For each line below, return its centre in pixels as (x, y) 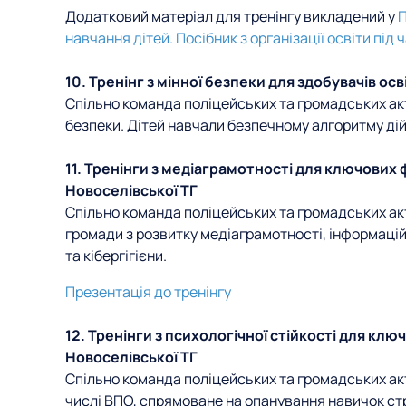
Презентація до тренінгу (148, 292)
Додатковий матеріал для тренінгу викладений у (232, 16)
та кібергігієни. (119, 256)
